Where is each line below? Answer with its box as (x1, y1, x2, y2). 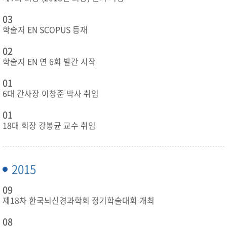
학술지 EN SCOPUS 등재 (3, 24, 88, 35)
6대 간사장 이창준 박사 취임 (3, 88, 99, 99)
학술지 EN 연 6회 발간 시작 (3, 56, 96, 67)
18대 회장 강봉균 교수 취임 (3, 120, 96, 131)
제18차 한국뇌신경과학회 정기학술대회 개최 (3, 195, 155, 206)
